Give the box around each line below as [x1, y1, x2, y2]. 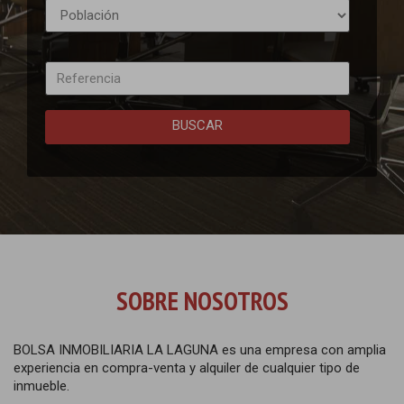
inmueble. [14, 378, 69, 394]
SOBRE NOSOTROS [115, 284, 289, 317]
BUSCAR [172, 117, 223, 133]
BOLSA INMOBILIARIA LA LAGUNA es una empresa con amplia [14, 342, 386, 358]
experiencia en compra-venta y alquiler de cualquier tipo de [14, 360, 360, 376]
